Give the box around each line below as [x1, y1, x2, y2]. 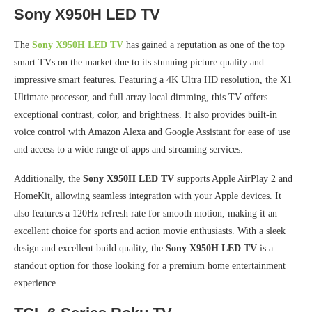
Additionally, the [14, 173, 83, 185]
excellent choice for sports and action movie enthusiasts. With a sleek [14, 226, 286, 237]
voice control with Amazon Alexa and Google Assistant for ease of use [14, 127, 290, 138]
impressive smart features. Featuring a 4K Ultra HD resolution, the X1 [14, 75, 292, 86]
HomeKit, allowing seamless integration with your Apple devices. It [14, 191, 281, 202]
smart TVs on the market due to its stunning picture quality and [14, 57, 264, 68]
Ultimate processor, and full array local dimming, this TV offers [14, 92, 267, 103]
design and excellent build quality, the [14, 243, 166, 254]
